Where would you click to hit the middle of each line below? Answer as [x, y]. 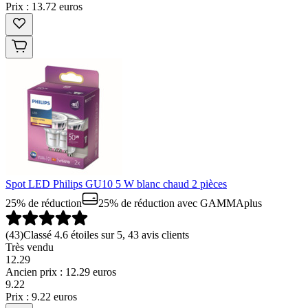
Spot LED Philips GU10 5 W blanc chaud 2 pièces [116, 184]
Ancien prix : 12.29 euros [61, 272]
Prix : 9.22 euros [41, 297]
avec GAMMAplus [218, 203]
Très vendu [30, 247]
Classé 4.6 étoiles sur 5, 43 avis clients [106, 235]
